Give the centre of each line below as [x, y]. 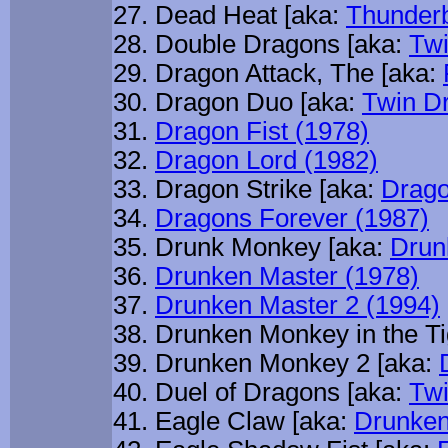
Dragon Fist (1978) [262, 131]
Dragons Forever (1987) [292, 218]
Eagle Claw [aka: [254, 421]
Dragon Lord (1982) [266, 160]
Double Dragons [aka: [282, 44]
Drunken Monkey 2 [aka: [297, 363]
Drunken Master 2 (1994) [297, 305]
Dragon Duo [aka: [258, 102]
